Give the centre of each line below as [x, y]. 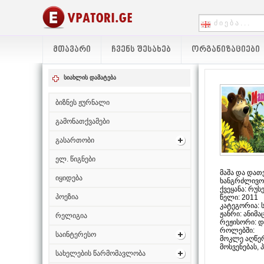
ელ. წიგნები [75, 159]
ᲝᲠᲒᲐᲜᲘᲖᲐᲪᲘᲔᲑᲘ [226, 50]
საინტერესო [76, 235]
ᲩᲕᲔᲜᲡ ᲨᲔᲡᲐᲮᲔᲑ [141, 50]
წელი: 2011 [239, 197]
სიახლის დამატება [90, 77]
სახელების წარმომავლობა [100, 253]
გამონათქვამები [82, 121]
